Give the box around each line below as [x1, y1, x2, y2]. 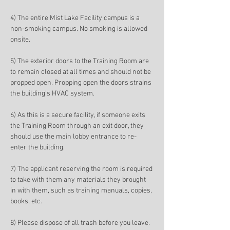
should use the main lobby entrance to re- [10, 132, 137, 142]
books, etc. [10, 197, 44, 206]
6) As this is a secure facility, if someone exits [10, 111, 147, 120]
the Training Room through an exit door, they [10, 122, 145, 131]
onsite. [10, 35, 32, 45]
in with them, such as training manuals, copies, [10, 186, 154, 196]
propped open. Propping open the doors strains [10, 79, 153, 88]
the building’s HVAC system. [10, 89, 96, 99]
